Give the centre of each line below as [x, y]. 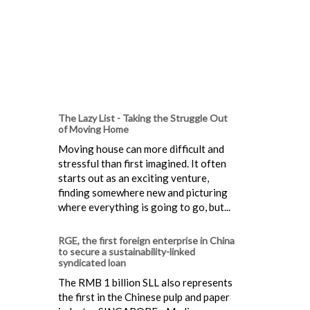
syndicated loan [92, 262]
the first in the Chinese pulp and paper [144, 297]
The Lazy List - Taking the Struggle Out [143, 118]
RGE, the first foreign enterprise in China [146, 240]
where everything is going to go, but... [144, 207]
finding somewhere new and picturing [143, 192]
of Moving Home [93, 129]
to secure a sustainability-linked [127, 251]
